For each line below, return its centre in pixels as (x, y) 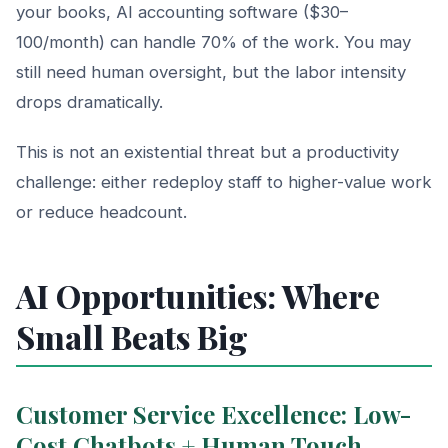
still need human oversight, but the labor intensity (211, 71)
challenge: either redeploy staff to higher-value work (224, 181)
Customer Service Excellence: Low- (213, 413)
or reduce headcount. (101, 211)
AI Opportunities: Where (198, 295)
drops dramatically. (89, 101)
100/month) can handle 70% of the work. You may (213, 41)
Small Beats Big (132, 336)
